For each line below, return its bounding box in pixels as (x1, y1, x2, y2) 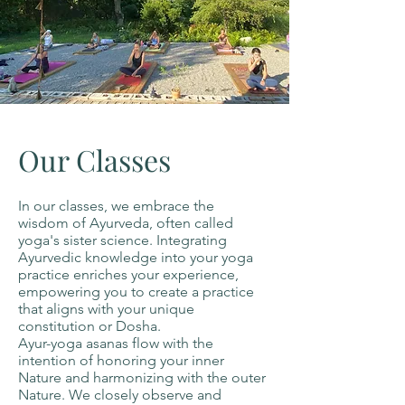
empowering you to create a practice (18, 283, 254, 300)
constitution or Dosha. (18, 317, 161, 334)
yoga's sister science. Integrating (18, 231, 227, 249)
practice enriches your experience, (18, 266, 239, 283)
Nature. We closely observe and (18, 386, 221, 403)
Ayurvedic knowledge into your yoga (18, 249, 253, 266)
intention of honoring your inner (18, 352, 224, 369)
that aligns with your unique (18, 300, 194, 317)
